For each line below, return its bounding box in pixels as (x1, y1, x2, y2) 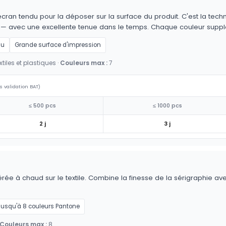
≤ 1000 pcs (152, 102, 182, 110)
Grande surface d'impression (15, 41, 101, 49)
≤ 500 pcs (29, 102, 56, 110)
